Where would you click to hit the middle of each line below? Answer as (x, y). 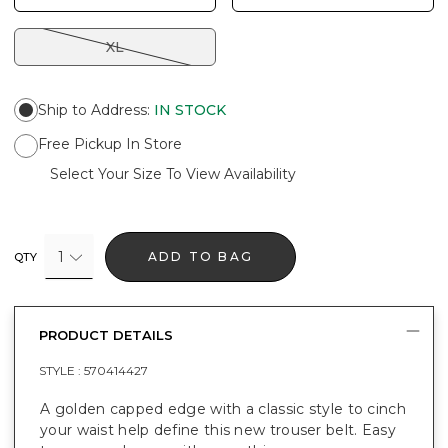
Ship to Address (92, 109)
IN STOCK (190, 109)
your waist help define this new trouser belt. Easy (218, 429)
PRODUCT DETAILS (106, 334)
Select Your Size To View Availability (173, 173)
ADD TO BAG (201, 256)
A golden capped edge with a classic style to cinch (223, 408)
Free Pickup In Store (110, 143)
